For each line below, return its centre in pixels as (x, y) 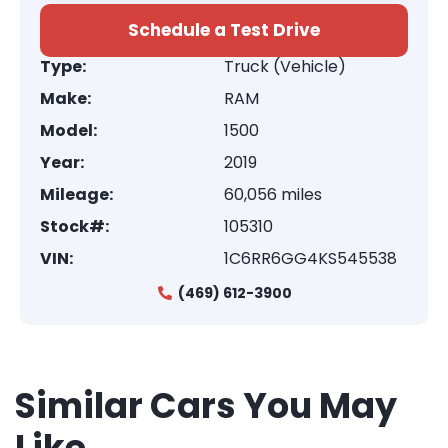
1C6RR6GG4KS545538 (310, 258)
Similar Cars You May (206, 405)
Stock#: (74, 226)
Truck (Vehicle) (285, 66)
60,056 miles (273, 194)
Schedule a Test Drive (224, 30)
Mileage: (76, 194)
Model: (68, 130)
